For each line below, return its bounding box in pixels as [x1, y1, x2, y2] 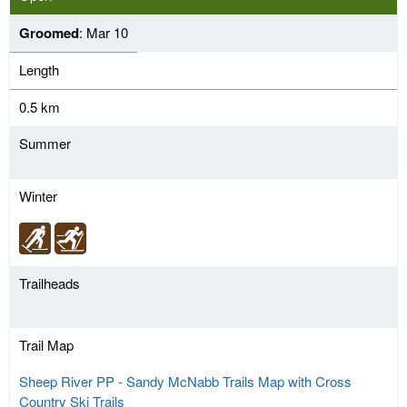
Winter [19, 186, 57, 206]
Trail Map [19, 335, 74, 355]
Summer [19, 134, 71, 154]
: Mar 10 [79, 23, 128, 43]
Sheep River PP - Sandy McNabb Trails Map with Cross [19, 372, 352, 392]
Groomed [19, 23, 79, 44]
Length [19, 60, 59, 80]
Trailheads [19, 273, 80, 293]
